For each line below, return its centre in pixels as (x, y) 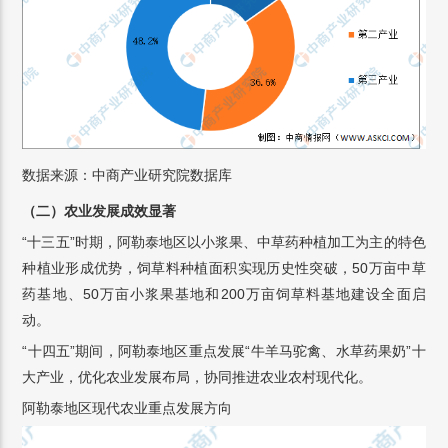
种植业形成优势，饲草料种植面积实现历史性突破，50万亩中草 (224, 268)
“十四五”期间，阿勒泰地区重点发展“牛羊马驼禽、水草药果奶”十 (224, 351)
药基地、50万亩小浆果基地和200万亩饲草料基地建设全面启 (224, 294)
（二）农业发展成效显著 (99, 211)
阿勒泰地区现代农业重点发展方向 (127, 408)
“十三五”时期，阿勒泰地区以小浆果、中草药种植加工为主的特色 (224, 242)
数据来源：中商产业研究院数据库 (127, 175)
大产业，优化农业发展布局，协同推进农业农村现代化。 (197, 377)
